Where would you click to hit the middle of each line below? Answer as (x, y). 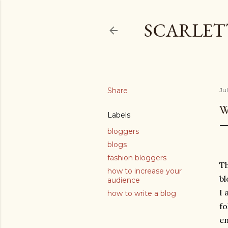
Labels (119, 115)
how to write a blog (142, 193)
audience (124, 180)
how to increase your (145, 171)
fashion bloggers (137, 158)
